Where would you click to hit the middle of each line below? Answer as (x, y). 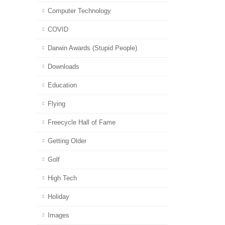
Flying (57, 104)
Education (62, 85)
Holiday (59, 197)
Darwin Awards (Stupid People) (92, 48)
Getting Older (67, 141)
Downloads (64, 67)
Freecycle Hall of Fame (82, 122)
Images (59, 215)
